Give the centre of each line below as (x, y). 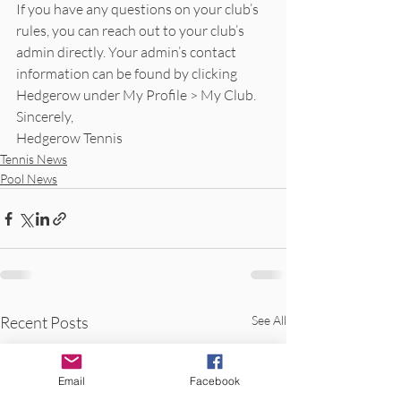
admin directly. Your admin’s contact (128, 52)
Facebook (215, 380)
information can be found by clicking (128, 73)
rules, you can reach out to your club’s (132, 30)
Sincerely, (45, 116)
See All (269, 320)
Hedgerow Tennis (69, 138)
